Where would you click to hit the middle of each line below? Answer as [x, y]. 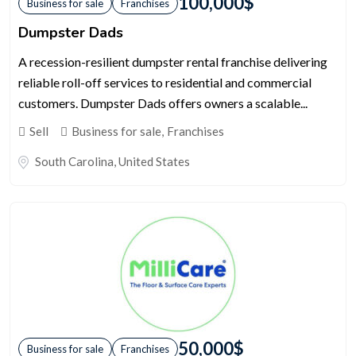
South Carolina [74, 161]
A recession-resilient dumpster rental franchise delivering [173, 61]
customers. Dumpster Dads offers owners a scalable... [163, 103]
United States [154, 161]
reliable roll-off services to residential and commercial [165, 82]
